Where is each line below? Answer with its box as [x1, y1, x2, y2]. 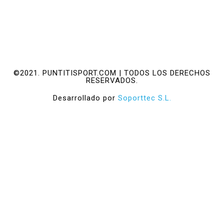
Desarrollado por [52, 93, 118, 103]
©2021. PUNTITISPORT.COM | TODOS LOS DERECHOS [13, 68, 210, 78]
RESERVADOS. [86, 76, 138, 85]
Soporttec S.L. [117, 93, 171, 103]
